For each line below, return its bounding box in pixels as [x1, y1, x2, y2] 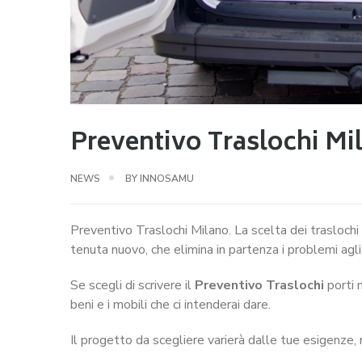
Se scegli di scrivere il [70, 276, 195, 294]
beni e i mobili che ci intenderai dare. [70, 295, 271, 314]
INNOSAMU [140, 171, 194, 185]
